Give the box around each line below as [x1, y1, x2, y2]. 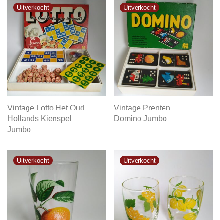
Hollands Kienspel [7, 114, 72, 123]
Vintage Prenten [114, 103, 170, 112]
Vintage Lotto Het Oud [7, 103, 84, 112]
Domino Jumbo [114, 114, 167, 123]
